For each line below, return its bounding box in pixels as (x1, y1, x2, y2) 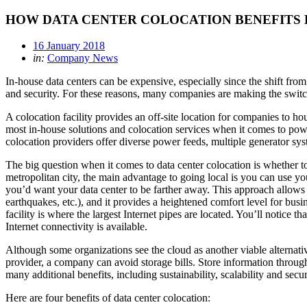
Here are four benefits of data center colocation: (5, 292, 210, 304)
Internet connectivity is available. (5, 221, 147, 233)
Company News (47, 52, 118, 64)
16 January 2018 (33, 40, 105, 52)
